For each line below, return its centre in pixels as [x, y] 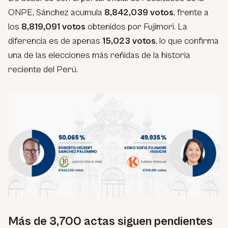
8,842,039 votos [139, 12]
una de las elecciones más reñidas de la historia [99, 55]
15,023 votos [129, 41]
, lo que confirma [187, 41]
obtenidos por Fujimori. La [136, 26]
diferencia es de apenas [55, 41]
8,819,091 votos [53, 26]
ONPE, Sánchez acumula [56, 12]
